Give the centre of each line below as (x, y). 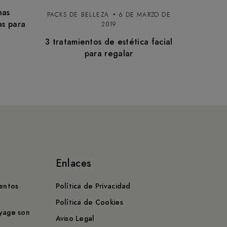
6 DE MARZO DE (145, 15)
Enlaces (73, 164)
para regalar (109, 54)
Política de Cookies (89, 202)
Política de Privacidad (93, 186)
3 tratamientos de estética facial (109, 42)
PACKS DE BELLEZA (78, 15)
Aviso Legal (75, 219)
